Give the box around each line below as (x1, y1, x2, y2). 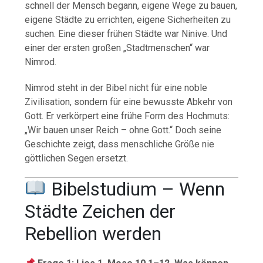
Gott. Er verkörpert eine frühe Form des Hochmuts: (25, 110, 230, 122)
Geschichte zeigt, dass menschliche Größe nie (25, 139, 215, 150)
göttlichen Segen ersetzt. (25, 153, 129, 164)
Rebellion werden (25, 222, 162, 245)
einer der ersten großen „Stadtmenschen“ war (25, 42, 210, 54)
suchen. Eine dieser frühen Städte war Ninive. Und (25, 28, 228, 40)
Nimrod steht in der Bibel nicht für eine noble (25, 82, 208, 94)
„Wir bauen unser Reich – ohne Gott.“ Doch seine (25, 124, 222, 136)
